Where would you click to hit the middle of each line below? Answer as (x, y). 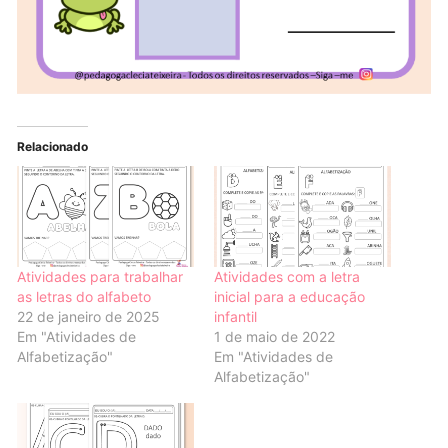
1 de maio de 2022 (274, 336)
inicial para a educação (289, 296)
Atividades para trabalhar (100, 276)
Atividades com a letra (286, 276)
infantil (235, 316)
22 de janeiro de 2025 (89, 316)
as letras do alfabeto (84, 296)
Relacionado (53, 146)
